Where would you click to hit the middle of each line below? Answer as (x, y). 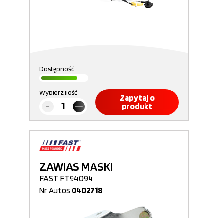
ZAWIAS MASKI (76, 166)
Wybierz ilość (58, 92)
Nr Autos (55, 190)
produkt (137, 106)
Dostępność (57, 69)
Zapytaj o (137, 98)
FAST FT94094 (66, 178)
